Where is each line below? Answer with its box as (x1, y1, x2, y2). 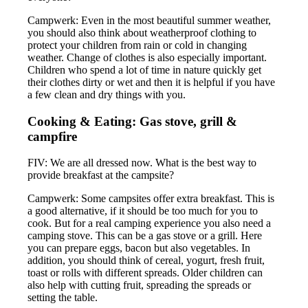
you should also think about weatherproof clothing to (27, 26, 257, 38)
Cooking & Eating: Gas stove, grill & (27, 113, 238, 129)
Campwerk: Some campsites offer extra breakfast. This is (27, 192, 275, 205)
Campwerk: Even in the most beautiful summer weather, (27, 14, 272, 26)
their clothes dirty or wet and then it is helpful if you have (27, 76, 276, 88)
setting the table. (27, 291, 98, 304)
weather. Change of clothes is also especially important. (27, 51, 267, 63)
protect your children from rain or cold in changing (27, 38, 247, 51)
